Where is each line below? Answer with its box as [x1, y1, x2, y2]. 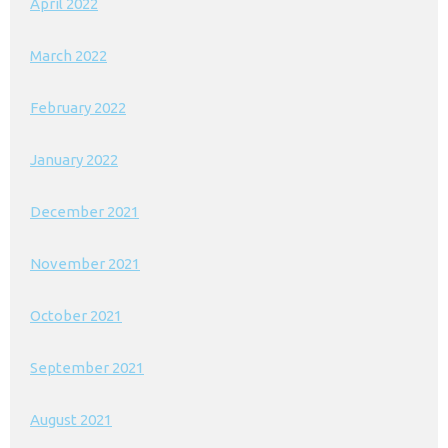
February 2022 [30, 99, 126, 116]
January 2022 [30, 151, 118, 168]
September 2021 [30, 359, 144, 376]
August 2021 [30, 411, 112, 428]
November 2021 [30, 255, 140, 272]
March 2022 [30, 47, 107, 64]
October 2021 [30, 307, 122, 324]
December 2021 [30, 203, 139, 220]
